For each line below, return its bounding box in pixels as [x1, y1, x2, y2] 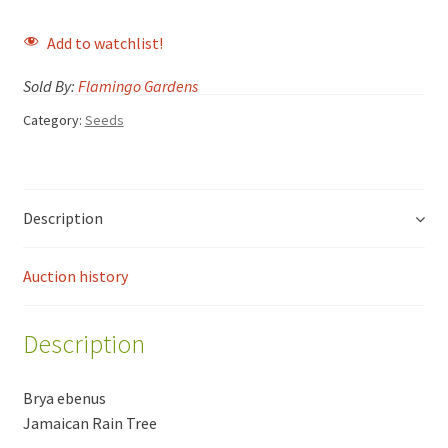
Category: [22, 111, 85, 130]
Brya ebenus [22, 387, 106, 408]
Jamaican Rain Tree [22, 412, 157, 433]
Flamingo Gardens [77, 76, 198, 97]
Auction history [22, 266, 128, 287]
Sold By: [22, 76, 78, 97]
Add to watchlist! [46, 32, 163, 53]
